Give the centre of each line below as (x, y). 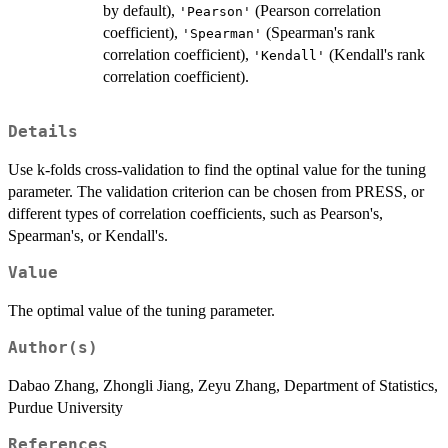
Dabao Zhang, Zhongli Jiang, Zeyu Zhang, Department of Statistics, (223, 386)
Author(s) (53, 348)
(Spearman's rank (318, 32)
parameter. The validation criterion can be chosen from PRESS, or (216, 192)
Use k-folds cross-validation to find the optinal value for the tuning (217, 170)
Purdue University (65, 408)
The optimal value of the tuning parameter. (141, 311)
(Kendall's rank (375, 54)
